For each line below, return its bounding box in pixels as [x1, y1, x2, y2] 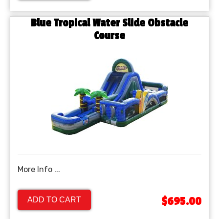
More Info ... [18, 165, 60, 175]
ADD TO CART [27, 196, 81, 204]
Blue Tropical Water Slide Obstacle [31, 17, 188, 30]
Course [94, 29, 125, 43]
